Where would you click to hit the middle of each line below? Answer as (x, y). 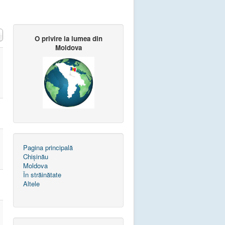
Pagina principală (48, 148)
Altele (31, 184)
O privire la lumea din (68, 39)
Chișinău (36, 157)
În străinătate (42, 175)
